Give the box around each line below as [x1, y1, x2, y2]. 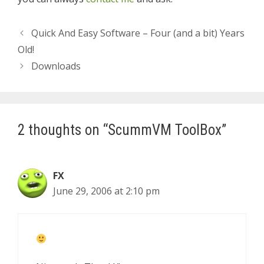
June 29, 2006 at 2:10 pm [53, 184, 160, 197]
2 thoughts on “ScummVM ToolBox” [18, 121, 226, 138]
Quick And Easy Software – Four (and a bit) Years [31, 27, 245, 39]
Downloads [31, 60, 81, 72]
